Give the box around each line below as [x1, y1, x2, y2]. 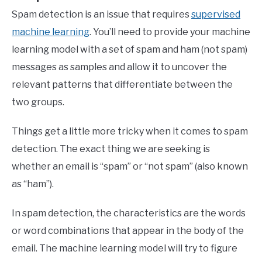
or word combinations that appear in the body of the [12, 225, 244, 237]
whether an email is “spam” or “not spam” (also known [12, 161, 248, 173]
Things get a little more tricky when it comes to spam [12, 126, 248, 137]
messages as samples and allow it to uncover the [12, 61, 227, 73]
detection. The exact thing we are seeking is [12, 143, 210, 155]
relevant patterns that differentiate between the [12, 79, 233, 91]
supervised [191, 9, 240, 20]
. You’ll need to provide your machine [89, 26, 250, 38]
